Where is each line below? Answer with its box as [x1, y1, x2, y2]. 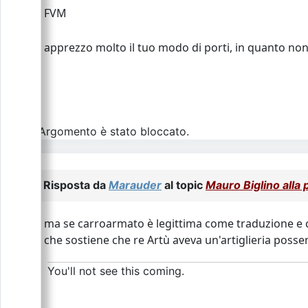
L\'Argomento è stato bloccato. [27, 124, 189, 138]
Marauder [109, 178, 162, 192]
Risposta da [43, 178, 109, 192]
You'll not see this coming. [47, 264, 184, 278]
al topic [162, 178, 206, 192]
